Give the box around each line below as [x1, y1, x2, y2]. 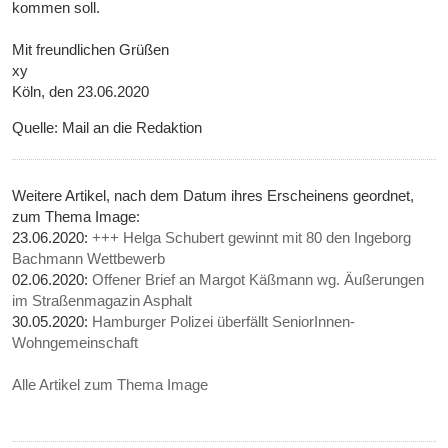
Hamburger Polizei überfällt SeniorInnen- [92, 313, 356, 331]
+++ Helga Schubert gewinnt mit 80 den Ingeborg [92, 229, 412, 247]
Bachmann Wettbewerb [12, 250, 166, 268]
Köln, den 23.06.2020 [12, 83, 150, 101]
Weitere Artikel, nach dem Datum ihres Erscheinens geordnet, [12, 187, 415, 205]
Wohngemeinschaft [12, 334, 139, 352]
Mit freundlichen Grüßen [12, 41, 170, 59]
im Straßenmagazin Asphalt [12, 292, 193, 310]
